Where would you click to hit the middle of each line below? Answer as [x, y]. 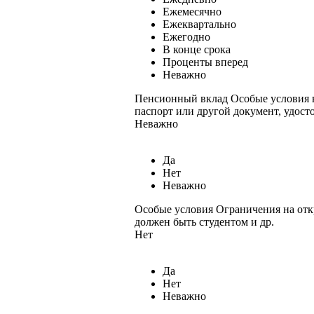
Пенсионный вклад [183, 98]
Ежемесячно [192, 11]
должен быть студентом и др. [204, 221]
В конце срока [197, 49]
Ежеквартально [199, 24]
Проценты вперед [205, 62]
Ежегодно [186, 36]
